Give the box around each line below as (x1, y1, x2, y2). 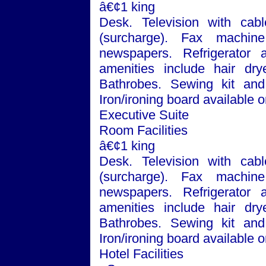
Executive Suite (99, 107, 189, 122)
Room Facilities (99, 123, 188, 138)
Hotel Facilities (99, 246, 183, 261)
